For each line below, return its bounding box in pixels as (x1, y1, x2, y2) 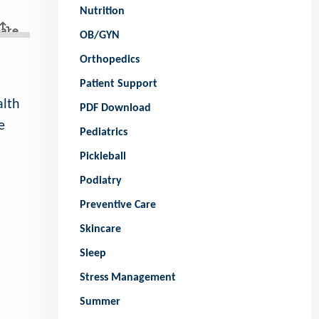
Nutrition (80, 6, 125, 18)
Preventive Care (80, 199, 157, 211)
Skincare (80, 224, 122, 236)
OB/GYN (80, 30, 120, 42)
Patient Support (80, 78, 158, 90)
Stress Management (80, 272, 177, 284)
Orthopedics (80, 54, 140, 66)
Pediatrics (80, 127, 128, 139)
